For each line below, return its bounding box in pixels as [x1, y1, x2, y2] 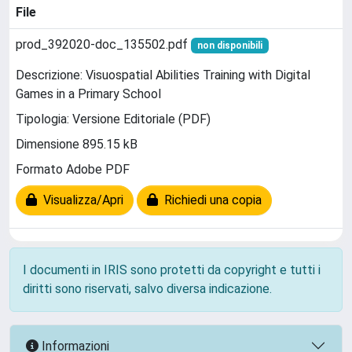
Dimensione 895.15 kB [16, 137, 137, 152]
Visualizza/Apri [37, 192, 123, 208]
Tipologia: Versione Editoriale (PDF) [16, 112, 211, 127]
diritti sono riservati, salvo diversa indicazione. [23, 281, 272, 296]
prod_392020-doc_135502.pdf [16, 37, 191, 52]
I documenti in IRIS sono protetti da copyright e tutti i [23, 262, 321, 277]
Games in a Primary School [16, 86, 161, 102]
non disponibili [196, 40, 262, 51]
